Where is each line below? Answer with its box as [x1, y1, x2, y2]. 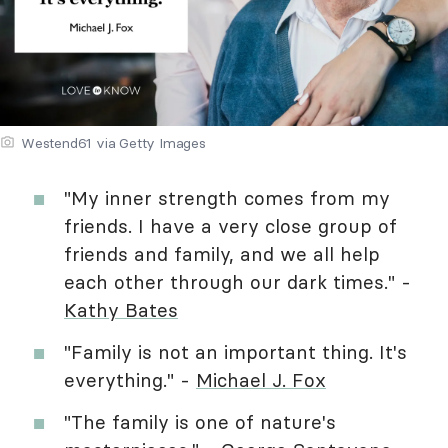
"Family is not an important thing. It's [64, 339, 407, 364]
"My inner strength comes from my [64, 185, 390, 210]
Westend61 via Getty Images [21, 133, 206, 152]
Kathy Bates [64, 297, 178, 322]
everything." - [64, 367, 196, 392]
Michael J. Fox [196, 367, 326, 392]
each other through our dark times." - [64, 269, 411, 294]
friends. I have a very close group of [64, 213, 397, 238]
